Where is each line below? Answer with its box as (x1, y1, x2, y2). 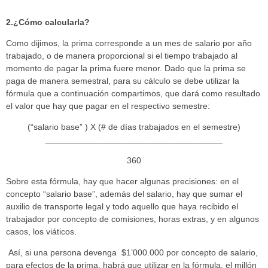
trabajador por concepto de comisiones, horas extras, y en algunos (6, 214, 259, 224)
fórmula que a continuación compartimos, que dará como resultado (6, 88, 260, 98)
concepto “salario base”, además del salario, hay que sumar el (6, 188, 242, 199)
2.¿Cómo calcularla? (6, 17, 90, 27)
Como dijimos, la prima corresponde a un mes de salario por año (6, 38, 252, 48)
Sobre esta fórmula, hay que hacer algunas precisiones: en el (6, 176, 239, 186)
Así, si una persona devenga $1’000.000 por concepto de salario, (6, 247, 258, 257)
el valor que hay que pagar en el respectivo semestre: (6, 100, 210, 111)
